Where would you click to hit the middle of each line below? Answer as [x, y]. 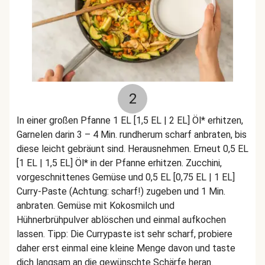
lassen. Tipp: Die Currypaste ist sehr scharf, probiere [125, 234]
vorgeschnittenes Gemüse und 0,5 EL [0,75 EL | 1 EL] [126, 177]
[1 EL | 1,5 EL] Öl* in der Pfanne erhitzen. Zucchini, [119, 163]
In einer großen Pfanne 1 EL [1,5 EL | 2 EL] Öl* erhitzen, [130, 120]
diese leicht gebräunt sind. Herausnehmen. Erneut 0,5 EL [132, 149]
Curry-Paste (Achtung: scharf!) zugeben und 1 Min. [121, 191]
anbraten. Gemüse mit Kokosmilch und [96, 206]
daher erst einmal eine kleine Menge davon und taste [126, 248]
